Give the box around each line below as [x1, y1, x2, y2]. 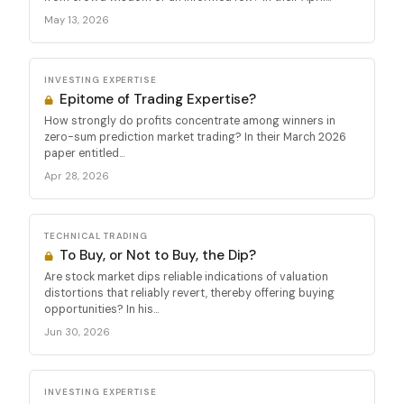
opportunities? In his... [44, 301, 159, 317]
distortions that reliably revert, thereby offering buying [44, 285, 335, 300]
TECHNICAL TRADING [44, 229, 149, 242]
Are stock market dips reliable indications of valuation [44, 269, 328, 284]
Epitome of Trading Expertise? [56, 89, 257, 108]
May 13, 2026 [44, 13, 109, 26]
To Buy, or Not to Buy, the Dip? [56, 245, 257, 264]
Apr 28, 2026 [44, 169, 109, 182]
